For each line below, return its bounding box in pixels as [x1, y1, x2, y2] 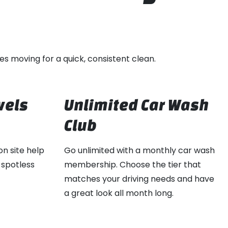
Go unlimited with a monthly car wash [64, 144, 215, 156]
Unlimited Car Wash [64, 96, 209, 113]
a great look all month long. [64, 187, 174, 199]
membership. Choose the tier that [64, 158, 201, 170]
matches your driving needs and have [64, 173, 214, 185]
